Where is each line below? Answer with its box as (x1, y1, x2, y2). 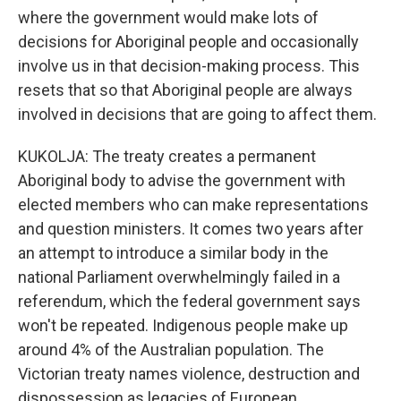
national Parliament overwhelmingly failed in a (18, 268, 340, 286)
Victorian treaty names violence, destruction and (18, 364, 360, 383)
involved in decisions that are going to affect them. (18, 105, 377, 124)
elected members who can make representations (18, 195, 369, 214)
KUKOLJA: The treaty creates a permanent (18, 147, 316, 166)
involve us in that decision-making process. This (18, 56, 360, 75)
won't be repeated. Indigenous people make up (18, 316, 348, 335)
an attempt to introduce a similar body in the (18, 243, 328, 262)
